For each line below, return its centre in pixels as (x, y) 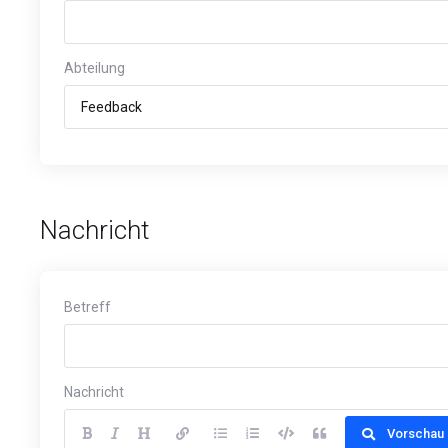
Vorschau (415, 433)
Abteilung (94, 68)
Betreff (87, 307)
